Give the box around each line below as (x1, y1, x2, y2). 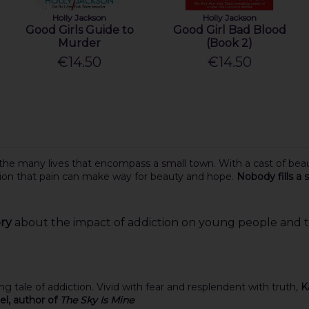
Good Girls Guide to (25, 23, 134, 37)
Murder (58, 36, 101, 50)
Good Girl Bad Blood (172, 23, 286, 37)
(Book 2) (206, 36, 253, 50)
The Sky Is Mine (59, 293, 134, 306)
